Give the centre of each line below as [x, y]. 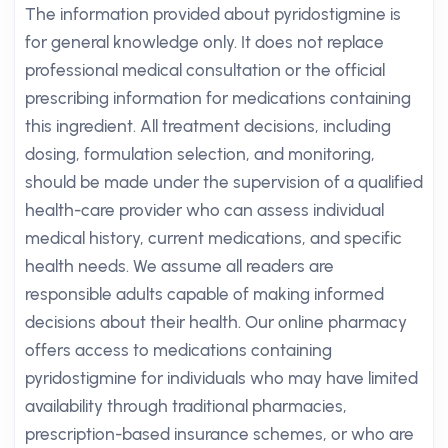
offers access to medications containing [178, 350]
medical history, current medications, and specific [213, 238]
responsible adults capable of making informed [204, 294]
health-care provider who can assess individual [204, 210]
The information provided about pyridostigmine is [213, 14]
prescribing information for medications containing [218, 98]
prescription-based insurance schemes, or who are [219, 434]
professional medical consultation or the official [205, 70]
